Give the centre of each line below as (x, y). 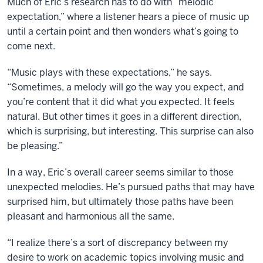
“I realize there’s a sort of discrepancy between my (118, 243)
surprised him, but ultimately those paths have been (120, 202)
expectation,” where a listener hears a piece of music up (128, 17)
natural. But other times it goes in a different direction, (124, 117)
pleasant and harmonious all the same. (91, 217)
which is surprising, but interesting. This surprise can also (130, 131)
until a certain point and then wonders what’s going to (123, 32)
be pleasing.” (35, 146)
